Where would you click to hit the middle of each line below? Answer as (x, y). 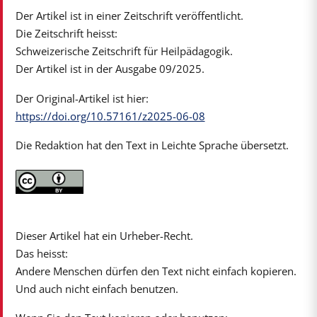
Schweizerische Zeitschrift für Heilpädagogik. (124, 51)
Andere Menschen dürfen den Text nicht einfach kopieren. (156, 271)
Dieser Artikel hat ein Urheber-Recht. (104, 236)
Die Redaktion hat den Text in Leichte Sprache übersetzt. (152, 145)
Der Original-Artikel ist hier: (82, 98)
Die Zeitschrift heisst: (66, 34)
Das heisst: (41, 254)
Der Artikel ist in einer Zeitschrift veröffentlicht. (129, 16)
